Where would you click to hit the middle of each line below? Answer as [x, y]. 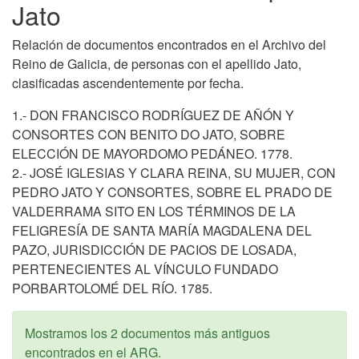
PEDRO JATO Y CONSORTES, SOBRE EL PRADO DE [172, 192]
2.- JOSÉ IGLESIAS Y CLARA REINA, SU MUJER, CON [174, 172]
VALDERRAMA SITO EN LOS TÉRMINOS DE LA [154, 211]
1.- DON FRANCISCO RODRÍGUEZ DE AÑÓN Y [153, 115]
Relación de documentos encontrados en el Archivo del [169, 44]
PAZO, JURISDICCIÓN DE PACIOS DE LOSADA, [154, 249]
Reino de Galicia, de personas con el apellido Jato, [157, 63]
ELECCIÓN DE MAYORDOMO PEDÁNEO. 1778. [152, 153]
